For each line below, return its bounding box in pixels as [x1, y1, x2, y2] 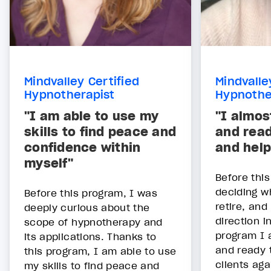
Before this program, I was [24, 187, 158, 200]
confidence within [24, 140, 141, 156]
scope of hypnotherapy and [24, 216, 163, 229]
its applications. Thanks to [24, 230, 157, 243]
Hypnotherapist [24, 88, 115, 102]
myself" [24, 155, 73, 172]
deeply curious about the [24, 201, 150, 214]
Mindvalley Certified [24, 74, 139, 88]
